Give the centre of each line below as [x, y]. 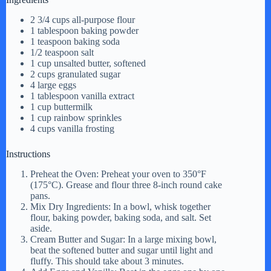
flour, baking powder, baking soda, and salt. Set [121, 217]
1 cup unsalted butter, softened [88, 63]
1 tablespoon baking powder [84, 30]
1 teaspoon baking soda [75, 41]
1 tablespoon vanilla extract [82, 96]
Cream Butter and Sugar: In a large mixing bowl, [123, 239]
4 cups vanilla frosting [72, 128]
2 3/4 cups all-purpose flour [83, 19]
